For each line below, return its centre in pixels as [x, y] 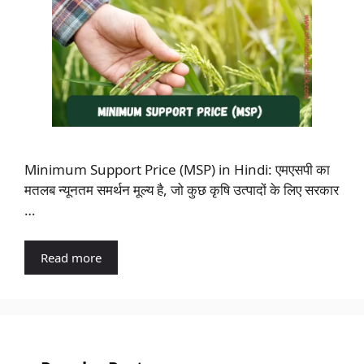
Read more [71, 258]
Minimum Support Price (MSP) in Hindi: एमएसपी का [177, 169]
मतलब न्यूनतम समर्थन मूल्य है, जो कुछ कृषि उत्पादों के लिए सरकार [182, 189]
